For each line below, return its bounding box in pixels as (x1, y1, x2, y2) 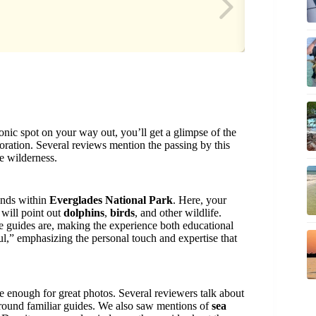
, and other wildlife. (135, 207, 221, 219)
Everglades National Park (49, 194, 173, 207)
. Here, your (173, 194, 226, 207)
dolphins (63, 207, 104, 219)
